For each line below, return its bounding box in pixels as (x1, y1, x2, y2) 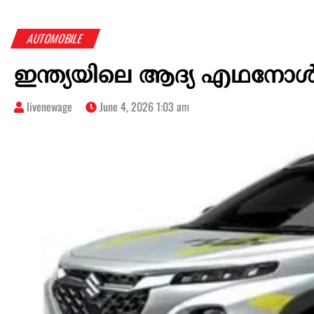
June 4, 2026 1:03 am (97, 98, 189, 116)
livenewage (27, 98, 72, 116)
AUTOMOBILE (25, 30, 86, 48)
